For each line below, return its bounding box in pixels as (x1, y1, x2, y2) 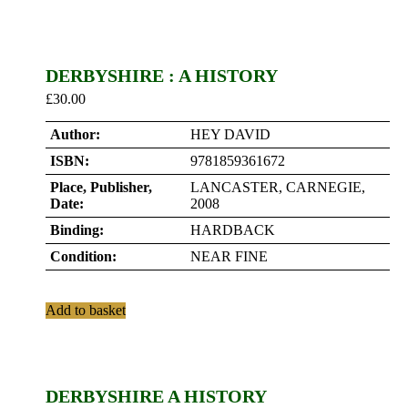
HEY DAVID (190, 127, 270, 142)
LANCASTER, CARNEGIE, (190, 179, 365, 195)
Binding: (50, 222, 104, 238)
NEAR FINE (190, 249, 268, 264)
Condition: (50, 249, 117, 264)
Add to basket (46, 302, 126, 318)
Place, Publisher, (50, 179, 152, 195)
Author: (50, 127, 100, 142)
